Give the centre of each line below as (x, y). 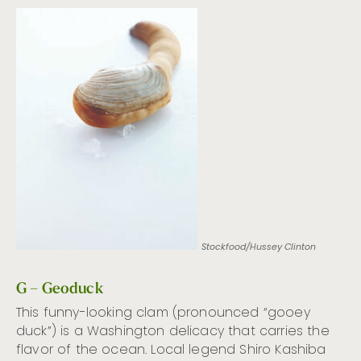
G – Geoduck (60, 288)
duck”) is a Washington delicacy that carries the (173, 332)
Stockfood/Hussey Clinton (259, 248)
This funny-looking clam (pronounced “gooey (163, 314)
